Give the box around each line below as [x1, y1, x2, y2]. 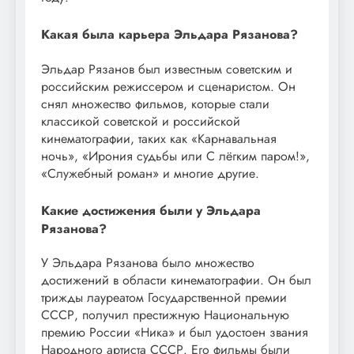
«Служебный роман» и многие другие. [41, 164, 259, 183]
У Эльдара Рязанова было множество [41, 253, 254, 272]
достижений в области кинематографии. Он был [41, 270, 311, 289]
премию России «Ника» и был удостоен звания [41, 322, 308, 341]
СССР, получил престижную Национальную [41, 305, 289, 324]
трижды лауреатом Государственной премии [41, 288, 287, 307]
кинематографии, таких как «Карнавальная [41, 129, 277, 148]
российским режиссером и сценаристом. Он [41, 77, 296, 96]
